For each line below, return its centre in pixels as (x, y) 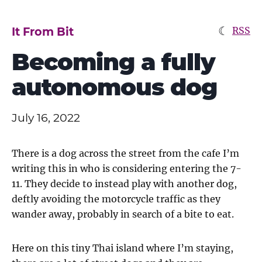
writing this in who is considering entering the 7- (127, 168)
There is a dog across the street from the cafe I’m (125, 153)
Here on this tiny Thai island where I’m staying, (123, 248)
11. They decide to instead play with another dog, (124, 184)
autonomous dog (115, 87)
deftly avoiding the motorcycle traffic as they (116, 199)
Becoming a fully (114, 62)
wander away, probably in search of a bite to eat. (123, 214)
